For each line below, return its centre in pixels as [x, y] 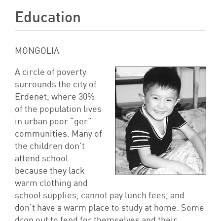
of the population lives [58, 109]
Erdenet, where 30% [55, 97]
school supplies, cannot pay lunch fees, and [100, 196]
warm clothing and [51, 183]
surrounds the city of [56, 85]
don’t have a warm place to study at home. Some [110, 208]
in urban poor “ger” [53, 122]
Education [48, 18]
